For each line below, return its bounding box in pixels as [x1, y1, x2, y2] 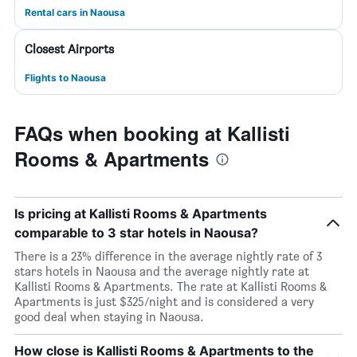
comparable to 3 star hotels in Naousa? [14, 225, 258, 241]
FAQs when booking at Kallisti [14, 120, 290, 147]
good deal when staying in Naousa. [14, 309, 204, 324]
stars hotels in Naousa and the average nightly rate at [14, 264, 309, 279]
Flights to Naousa [25, 72, 106, 84]
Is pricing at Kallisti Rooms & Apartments [14, 206, 267, 222]
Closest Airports [25, 41, 114, 57]
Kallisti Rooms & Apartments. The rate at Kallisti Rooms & [14, 279, 327, 294]
